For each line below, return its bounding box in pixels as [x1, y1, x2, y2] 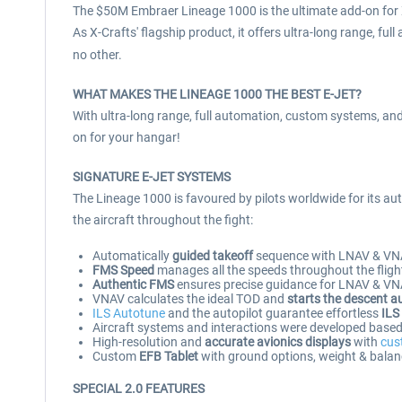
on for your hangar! [73, 130, 180, 144]
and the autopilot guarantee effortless [165, 306, 381, 320]
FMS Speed [92, 263, 154, 277]
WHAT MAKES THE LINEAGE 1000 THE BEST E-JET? [73, 87, 362, 101]
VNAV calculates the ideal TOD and [92, 292, 287, 306]
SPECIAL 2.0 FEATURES [73, 381, 205, 396]
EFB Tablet [139, 349, 198, 363]
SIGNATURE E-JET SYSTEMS [73, 170, 231, 184]
